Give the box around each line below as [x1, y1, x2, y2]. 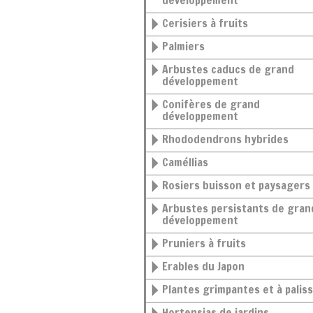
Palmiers [168, 38, 205, 54]
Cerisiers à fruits [168, 15, 248, 31]
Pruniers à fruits [168, 235, 246, 251]
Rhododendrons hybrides [168, 131, 289, 147]
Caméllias [168, 154, 208, 170]
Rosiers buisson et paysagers [168, 177, 310, 193]
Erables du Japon [168, 259, 245, 274]
